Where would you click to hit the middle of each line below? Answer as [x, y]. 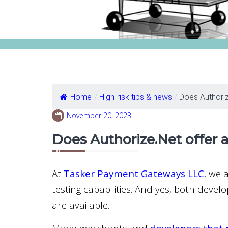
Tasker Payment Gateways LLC [134, 173]
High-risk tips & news [136, 97]
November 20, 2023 [99, 115]
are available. [82, 205]
